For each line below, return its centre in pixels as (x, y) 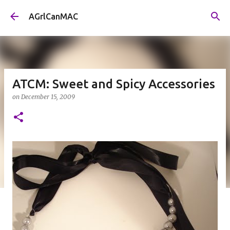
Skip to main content (115, 13)
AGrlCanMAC (53, 16)
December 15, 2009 (48, 97)
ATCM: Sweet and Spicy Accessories (114, 84)
